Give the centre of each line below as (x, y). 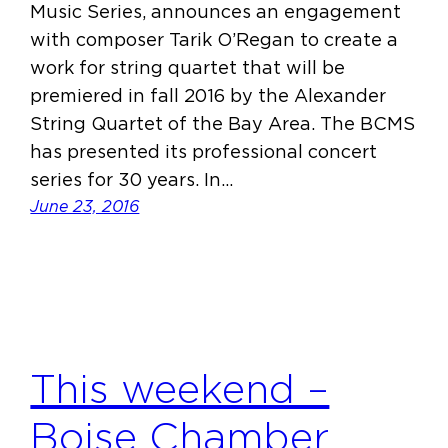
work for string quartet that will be (188, 68)
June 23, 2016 (85, 207)
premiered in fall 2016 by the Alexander (208, 96)
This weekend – (180, 388)
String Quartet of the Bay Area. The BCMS (223, 124)
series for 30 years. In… (132, 180)
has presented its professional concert (204, 152)
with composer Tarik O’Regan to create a (214, 40)
